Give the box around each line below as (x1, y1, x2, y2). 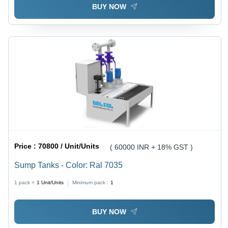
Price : (14, 142, 39, 151)
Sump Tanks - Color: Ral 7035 (14, 161, 123, 170)
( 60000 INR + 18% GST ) (110, 143, 193, 152)
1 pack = (14, 180, 35, 186)
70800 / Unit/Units (38, 142, 100, 151)
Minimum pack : (72, 180, 109, 186)
